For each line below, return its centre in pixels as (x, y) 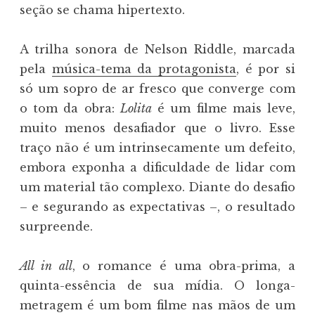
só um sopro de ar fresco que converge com (157, 89)
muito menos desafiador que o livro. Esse (157, 128)
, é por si (266, 69)
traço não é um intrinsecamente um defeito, (157, 148)
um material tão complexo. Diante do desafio (157, 187)
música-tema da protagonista (144, 69)
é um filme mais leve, (224, 109)
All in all (46, 266)
